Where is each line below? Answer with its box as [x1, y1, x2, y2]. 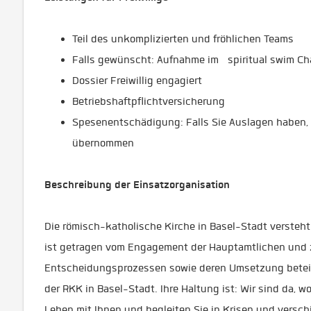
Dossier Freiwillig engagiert [72, 74, 202, 87]
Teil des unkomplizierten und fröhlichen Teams [72, 33, 294, 45]
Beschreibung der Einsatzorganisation [44, 178, 239, 192]
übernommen [72, 137, 134, 149]
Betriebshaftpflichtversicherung [72, 95, 225, 108]
